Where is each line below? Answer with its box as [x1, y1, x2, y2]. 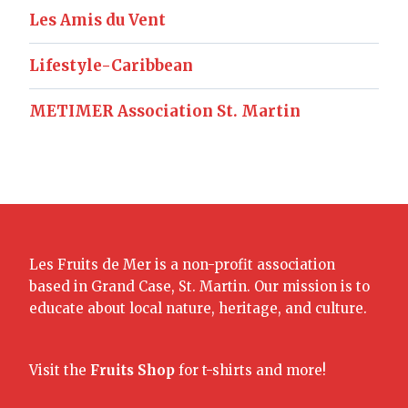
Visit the [29, 361, 90, 379]
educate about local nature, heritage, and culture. [29, 299, 367, 317]
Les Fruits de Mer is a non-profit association [29, 255, 335, 273]
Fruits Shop [90, 361, 175, 379]
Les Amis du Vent [29, 9, 166, 30]
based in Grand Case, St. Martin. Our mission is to [29, 277, 370, 295]
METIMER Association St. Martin [29, 100, 301, 121]
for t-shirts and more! [175, 361, 326, 379]
